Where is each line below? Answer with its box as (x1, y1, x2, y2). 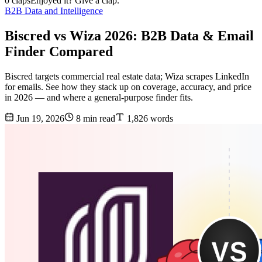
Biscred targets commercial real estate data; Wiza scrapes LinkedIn (5, 71, 249, 82)
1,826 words (125, 113, 173, 124)
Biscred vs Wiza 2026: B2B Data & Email (5, 28, 254, 44)
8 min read (74, 113, 115, 124)
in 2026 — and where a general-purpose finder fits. (5, 92, 193, 103)
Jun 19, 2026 (14, 113, 64, 124)
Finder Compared (5, 44, 113, 60)
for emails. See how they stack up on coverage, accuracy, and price (5, 82, 251, 92)
